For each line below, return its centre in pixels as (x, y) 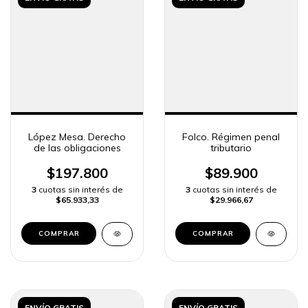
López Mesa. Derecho (77, 137)
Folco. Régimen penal (231, 137)
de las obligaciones (77, 148)
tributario (231, 148)
